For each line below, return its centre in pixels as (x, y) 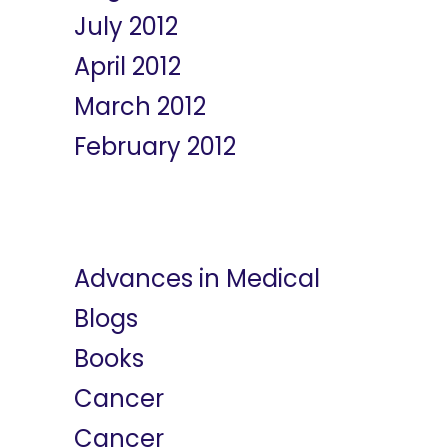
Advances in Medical (197, 278)
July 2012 (126, 26)
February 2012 (155, 146)
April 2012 (127, 66)
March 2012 (140, 106)
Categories (143, 226)
